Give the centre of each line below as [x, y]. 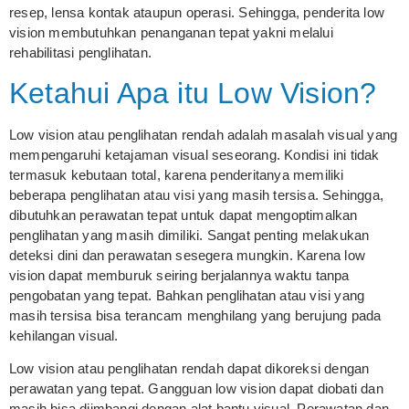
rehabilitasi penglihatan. [80, 52]
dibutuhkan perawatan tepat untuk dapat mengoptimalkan [184, 215]
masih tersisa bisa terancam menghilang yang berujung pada [195, 315]
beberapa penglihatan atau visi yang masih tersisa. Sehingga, [197, 194]
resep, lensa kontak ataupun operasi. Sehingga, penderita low [197, 12]
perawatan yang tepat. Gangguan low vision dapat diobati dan [196, 389]
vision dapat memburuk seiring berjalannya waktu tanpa [179, 275]
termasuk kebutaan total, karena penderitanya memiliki [177, 174]
